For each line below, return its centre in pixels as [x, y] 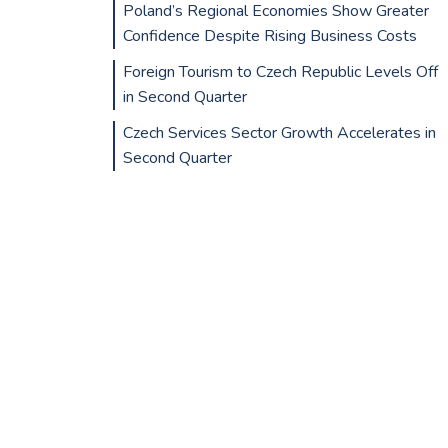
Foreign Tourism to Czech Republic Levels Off [280, 71]
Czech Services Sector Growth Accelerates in [279, 133]
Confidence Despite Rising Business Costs [269, 35]
